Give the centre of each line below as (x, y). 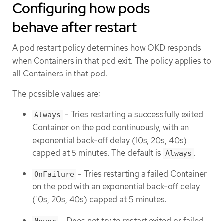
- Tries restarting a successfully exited (133, 114)
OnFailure (54, 174)
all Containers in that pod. (60, 74)
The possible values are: (56, 94)
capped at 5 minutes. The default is (98, 153)
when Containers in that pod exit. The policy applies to (112, 61)
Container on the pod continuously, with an (110, 127)
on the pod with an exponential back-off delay (116, 187)
